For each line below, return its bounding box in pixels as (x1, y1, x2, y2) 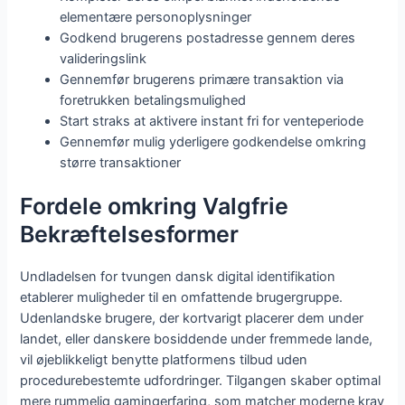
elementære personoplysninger (60, 8, 252, 25)
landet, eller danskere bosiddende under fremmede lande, (20, 331, 373, 348)
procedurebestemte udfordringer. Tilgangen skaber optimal (20, 372, 381, 390)
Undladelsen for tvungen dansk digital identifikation (20, 268, 336, 286)
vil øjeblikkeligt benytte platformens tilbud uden (20, 352, 308, 369)
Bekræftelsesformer (20, 221, 240, 249)
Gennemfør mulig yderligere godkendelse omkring (60, 133, 367, 150)
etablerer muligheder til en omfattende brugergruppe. (20, 289, 344, 306)
